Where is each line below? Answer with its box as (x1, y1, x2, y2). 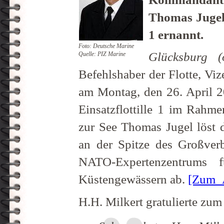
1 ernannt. (148, 27, 204, 41)
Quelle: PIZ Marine (78, 51, 126, 57)
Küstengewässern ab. (78, 172, 188, 186)
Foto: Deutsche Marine (78, 43, 134, 49)
